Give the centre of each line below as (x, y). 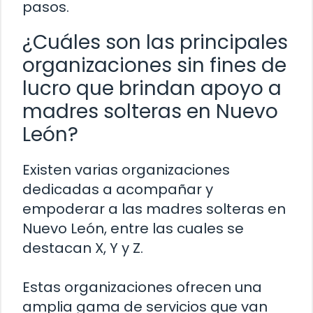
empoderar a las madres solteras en (154, 209)
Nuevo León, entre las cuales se (133, 229)
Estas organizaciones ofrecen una (142, 287)
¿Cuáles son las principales (155, 43)
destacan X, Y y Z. (83, 248)
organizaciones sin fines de (154, 66)
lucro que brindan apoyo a (152, 89)
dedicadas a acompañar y (118, 190)
